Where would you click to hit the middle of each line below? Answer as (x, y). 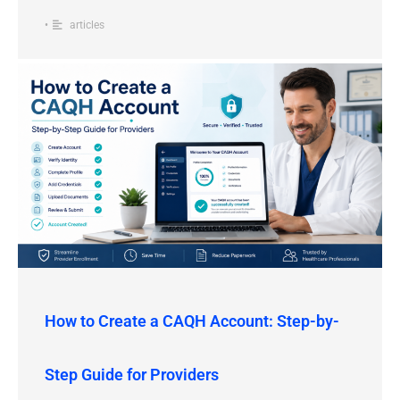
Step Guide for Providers (132, 375)
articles (87, 25)
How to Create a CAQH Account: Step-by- (192, 321)
